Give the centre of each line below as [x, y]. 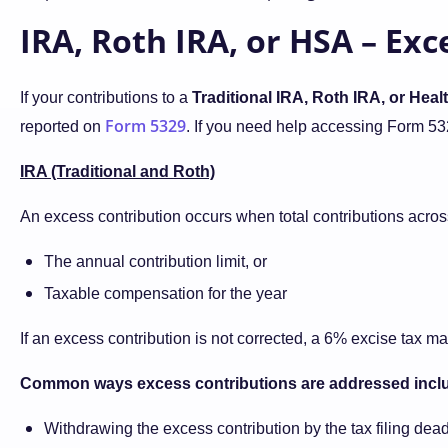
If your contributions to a [106, 97]
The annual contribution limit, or [155, 261]
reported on [62, 126]
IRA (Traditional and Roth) [117, 171]
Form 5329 [145, 126]
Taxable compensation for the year [165, 293]
